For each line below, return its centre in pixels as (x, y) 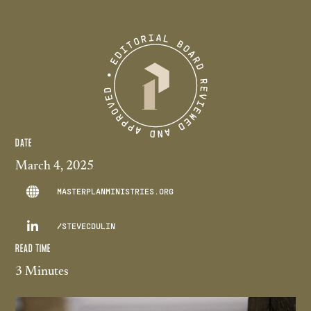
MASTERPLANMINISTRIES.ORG (116, 191)
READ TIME (33, 249)
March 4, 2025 (55, 167)
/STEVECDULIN (86, 226)
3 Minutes (42, 272)
